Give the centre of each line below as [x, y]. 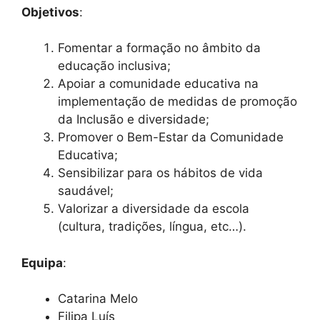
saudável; [86, 191]
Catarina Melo [98, 299]
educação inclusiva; [114, 66]
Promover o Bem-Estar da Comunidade [171, 137]
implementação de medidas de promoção [177, 101]
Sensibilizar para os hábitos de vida [160, 173]
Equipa [42, 262]
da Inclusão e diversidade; [134, 119]
